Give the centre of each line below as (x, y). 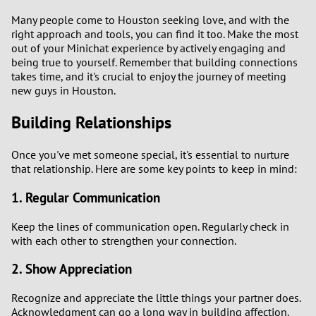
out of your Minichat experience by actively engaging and (148, 48)
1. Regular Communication (86, 197)
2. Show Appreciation (72, 269)
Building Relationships (91, 123)
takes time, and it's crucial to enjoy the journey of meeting (149, 77)
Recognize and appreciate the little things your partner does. (156, 298)
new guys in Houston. (63, 91)
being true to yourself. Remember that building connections (154, 62)
